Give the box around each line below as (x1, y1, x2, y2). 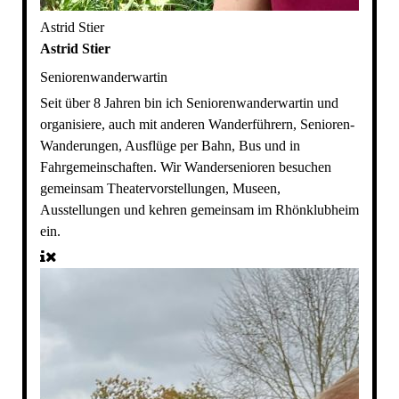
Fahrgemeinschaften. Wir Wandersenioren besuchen (39, 159, 331, 175)
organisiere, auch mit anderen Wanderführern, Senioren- (39, 117, 354, 133)
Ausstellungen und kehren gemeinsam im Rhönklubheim (39, 202, 359, 218)
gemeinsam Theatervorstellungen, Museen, (39, 181, 281, 197)
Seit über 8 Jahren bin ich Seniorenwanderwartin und (39, 95, 338, 111)
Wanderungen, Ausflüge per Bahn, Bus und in (39, 138, 300, 154)
